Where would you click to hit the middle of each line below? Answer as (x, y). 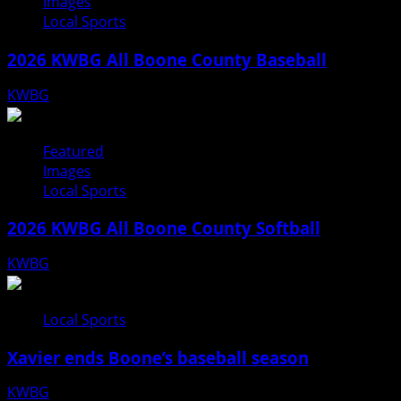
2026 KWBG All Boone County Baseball (167, 59)
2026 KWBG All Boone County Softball (164, 228)
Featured (73, 151)
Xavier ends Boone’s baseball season (158, 357)
